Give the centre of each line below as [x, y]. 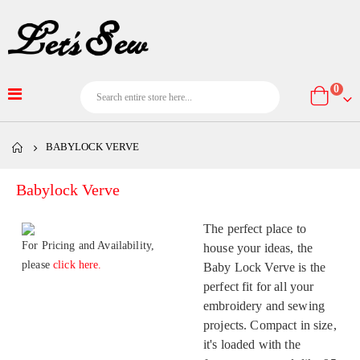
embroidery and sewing [264, 306]
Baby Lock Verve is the [265, 268]
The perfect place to [255, 229]
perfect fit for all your [259, 287]
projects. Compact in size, [270, 325]
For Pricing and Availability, [88, 246]
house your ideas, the [258, 248]
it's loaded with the [252, 345]
